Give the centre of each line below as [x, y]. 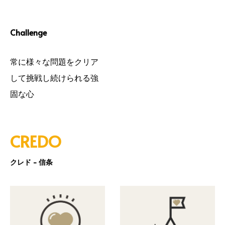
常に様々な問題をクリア [54, 62]
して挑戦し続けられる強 [54, 78]
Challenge [28, 32]
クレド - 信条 [31, 162]
